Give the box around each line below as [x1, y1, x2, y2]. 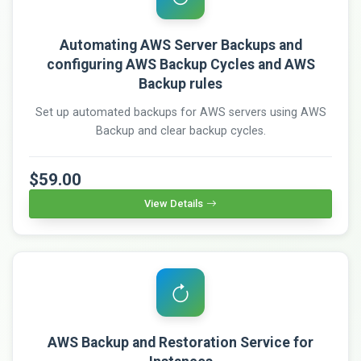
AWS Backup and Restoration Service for [48, 334, 313, 351]
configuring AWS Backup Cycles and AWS [46, 56, 315, 73]
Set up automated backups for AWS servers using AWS [35, 105, 326, 119]
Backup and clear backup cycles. [95, 123, 266, 138]
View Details [144, 197, 203, 210]
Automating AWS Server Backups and [59, 36, 302, 53]
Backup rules [139, 75, 222, 92]
